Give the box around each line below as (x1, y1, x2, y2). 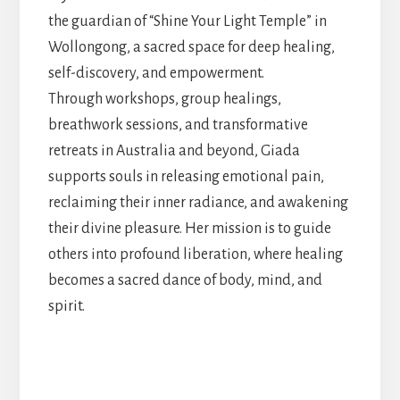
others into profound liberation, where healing (47, 246, 343, 263)
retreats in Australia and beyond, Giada (47, 143, 300, 160)
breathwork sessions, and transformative (47, 117, 308, 134)
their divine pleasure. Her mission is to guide (47, 221, 331, 237)
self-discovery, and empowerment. (47, 65, 264, 82)
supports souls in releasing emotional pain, (47, 169, 324, 186)
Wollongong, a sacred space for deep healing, (47, 39, 335, 56)
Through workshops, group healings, (47, 91, 281, 108)
